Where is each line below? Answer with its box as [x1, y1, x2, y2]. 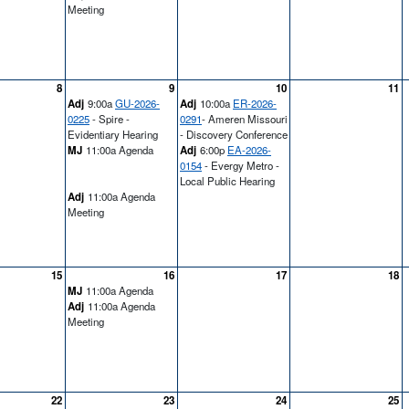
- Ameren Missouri [202, 110, 288, 126]
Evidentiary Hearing [68, 126, 158, 142]
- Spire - [89, 110, 130, 126]
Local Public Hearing [180, 173, 275, 188]
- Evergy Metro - [202, 157, 279, 173]
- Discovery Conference [180, 126, 288, 142]
